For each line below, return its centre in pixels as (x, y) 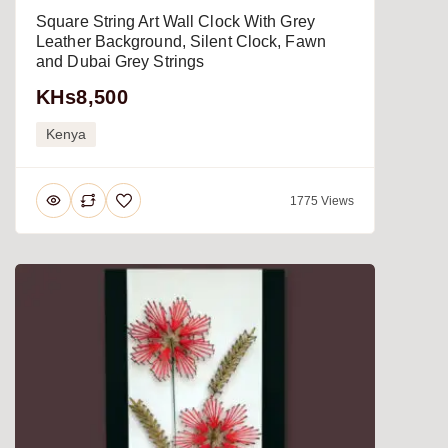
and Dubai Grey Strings (120, 62)
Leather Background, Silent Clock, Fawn (181, 42)
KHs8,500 (82, 97)
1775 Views (322, 200)
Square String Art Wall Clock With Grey (175, 22)
